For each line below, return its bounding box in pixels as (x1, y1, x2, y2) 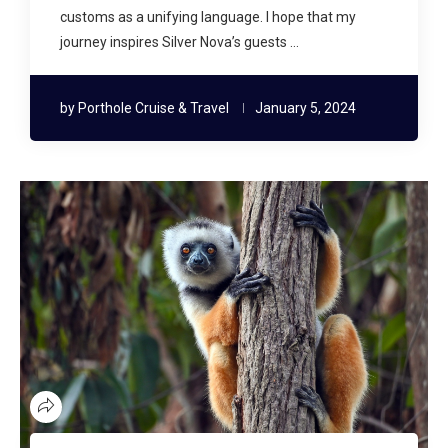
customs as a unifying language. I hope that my (60, 8, 356, 25)
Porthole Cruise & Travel (78, 99, 229, 116)
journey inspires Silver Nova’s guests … (60, 33, 299, 50)
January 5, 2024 (255, 99, 356, 116)
